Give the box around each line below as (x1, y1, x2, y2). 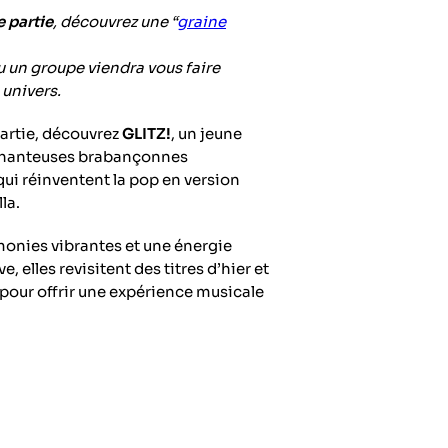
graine (177, 12, 226, 32)
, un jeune (171, 124, 242, 144)
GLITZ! (122, 124, 171, 144)
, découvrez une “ (53, 12, 177, 32)
